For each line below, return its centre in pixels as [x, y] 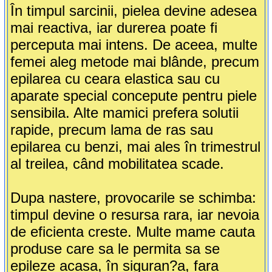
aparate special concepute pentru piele [133, 96]
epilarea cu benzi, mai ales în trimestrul [135, 147]
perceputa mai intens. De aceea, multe [134, 45]
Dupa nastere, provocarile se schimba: [133, 198]
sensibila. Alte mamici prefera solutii [124, 113]
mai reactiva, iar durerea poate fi [114, 28]
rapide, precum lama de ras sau [111, 130]
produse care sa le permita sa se [115, 249]
